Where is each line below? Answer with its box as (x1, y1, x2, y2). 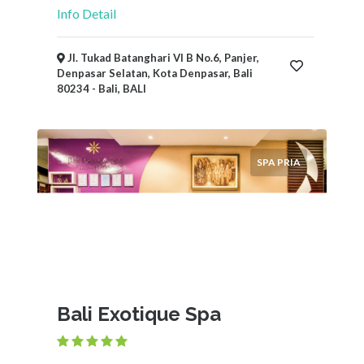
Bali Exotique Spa (57, 302, 221, 326)
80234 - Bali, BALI (57, 82, 146, 95)
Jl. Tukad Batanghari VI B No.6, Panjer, (65, 51, 259, 64)
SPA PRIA (257, 156, 301, 168)
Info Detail (57, 6, 116, 21)
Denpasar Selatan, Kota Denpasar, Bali (57, 67, 253, 80)
